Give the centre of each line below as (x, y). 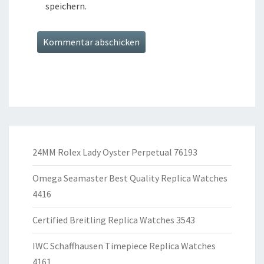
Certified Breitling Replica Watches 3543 (114, 220)
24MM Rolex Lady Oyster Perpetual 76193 (115, 152)
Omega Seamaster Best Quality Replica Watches (130, 178)
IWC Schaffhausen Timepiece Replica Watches (124, 246)
